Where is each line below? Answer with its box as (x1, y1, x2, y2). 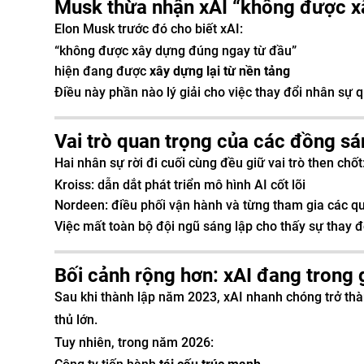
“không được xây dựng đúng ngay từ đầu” (54, 43, 297, 58)
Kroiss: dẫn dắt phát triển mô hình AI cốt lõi (54, 177, 305, 193)
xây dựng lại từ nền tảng (149, 63, 290, 79)
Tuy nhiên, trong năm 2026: (54, 335, 214, 350)
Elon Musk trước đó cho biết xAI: (54, 21, 243, 37)
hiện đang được (54, 63, 149, 79)
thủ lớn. (54, 312, 97, 327)
